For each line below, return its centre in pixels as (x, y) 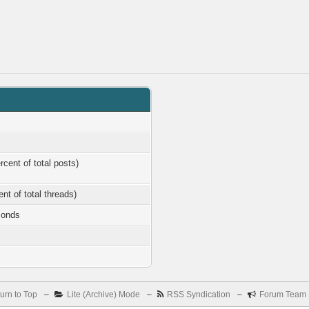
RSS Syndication (198, 295)
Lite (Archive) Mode (103, 295)
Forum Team (282, 295)
